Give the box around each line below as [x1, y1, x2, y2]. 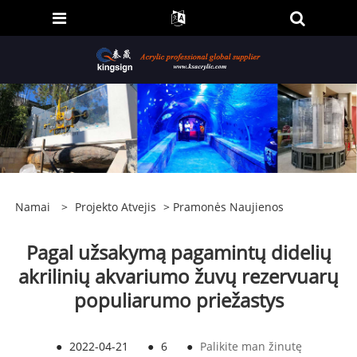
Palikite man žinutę [199, 338, 302, 354]
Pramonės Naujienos [172, 198, 284, 214]
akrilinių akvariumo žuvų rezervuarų [18, 262, 339, 289]
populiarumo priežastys [73, 286, 284, 313]
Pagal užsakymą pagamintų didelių [25, 238, 331, 265]
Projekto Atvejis [74, 198, 156, 214]
